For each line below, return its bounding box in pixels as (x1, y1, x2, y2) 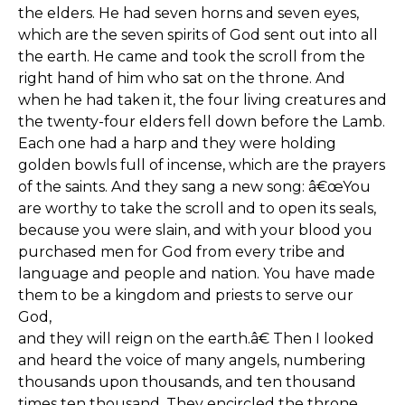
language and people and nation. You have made (18, 265, 375, 282)
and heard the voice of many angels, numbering (18, 352, 366, 369)
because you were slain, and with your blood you (18, 221, 372, 239)
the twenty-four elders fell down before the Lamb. (18, 113, 385, 130)
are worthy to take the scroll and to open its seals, (18, 200, 376, 217)
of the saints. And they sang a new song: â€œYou (18, 178, 371, 195)
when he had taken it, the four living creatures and (18, 91, 387, 108)
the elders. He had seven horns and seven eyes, (18, 5, 359, 22)
